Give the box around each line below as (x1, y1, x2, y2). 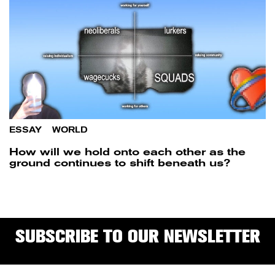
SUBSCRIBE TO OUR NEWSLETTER (15, 225, 260, 247)
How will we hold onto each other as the (9, 146, 246, 158)
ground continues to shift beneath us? (9, 157, 230, 169)
